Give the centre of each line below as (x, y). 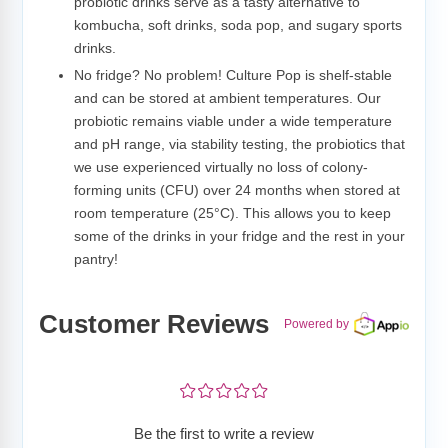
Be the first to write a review (224, 434)
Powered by (316, 324)
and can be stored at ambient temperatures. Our (227, 98)
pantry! (96, 259)
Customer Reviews (154, 324)
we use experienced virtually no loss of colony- (221, 167)
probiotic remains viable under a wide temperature (233, 121)
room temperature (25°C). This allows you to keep (232, 213)
